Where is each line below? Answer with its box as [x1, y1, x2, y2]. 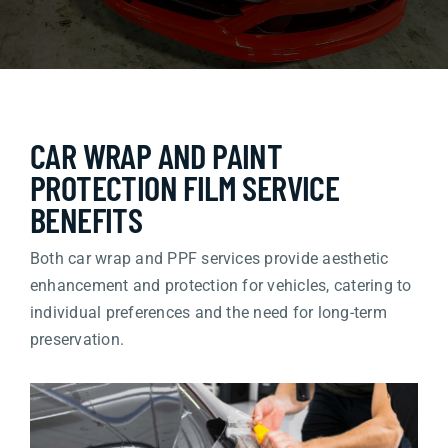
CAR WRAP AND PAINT [29, 134, 283, 177]
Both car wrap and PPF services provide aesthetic [29, 249, 389, 269]
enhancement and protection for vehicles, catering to [29, 276, 412, 296]
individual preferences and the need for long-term [29, 303, 387, 323]
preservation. [29, 330, 125, 350]
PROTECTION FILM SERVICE [29, 166, 340, 209]
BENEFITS [29, 198, 143, 241]
